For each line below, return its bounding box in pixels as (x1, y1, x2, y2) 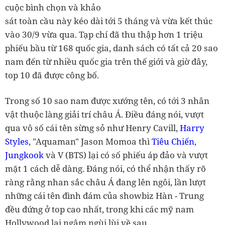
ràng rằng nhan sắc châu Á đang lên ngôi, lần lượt (5, 176, 206, 188)
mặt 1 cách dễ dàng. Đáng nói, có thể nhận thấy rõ (5, 163, 206, 174)
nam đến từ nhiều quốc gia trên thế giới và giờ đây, (5, 56, 207, 67)
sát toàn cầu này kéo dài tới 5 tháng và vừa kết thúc (5, 15, 212, 27)
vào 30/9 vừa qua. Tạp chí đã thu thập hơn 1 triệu (5, 29, 203, 40)
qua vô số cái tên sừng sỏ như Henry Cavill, (5, 122, 180, 134)
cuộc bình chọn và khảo (5, 2, 101, 13)
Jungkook (5, 149, 44, 161)
